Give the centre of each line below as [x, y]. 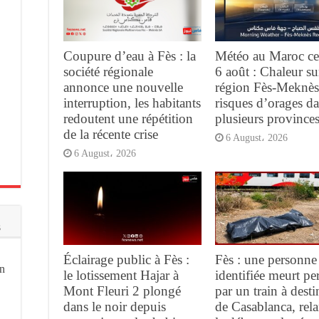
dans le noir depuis [115, 307]
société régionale [108, 71]
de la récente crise [111, 134]
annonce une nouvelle [123, 87]
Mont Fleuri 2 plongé [122, 291]
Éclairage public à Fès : [126, 260]
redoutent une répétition [128, 118]
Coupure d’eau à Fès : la [130, 56]
